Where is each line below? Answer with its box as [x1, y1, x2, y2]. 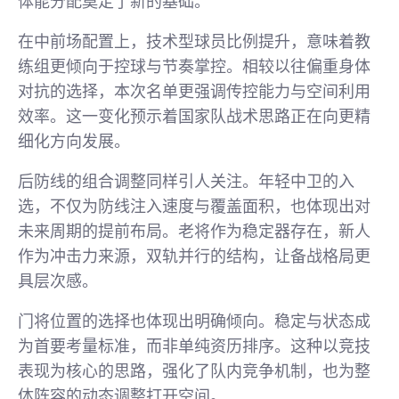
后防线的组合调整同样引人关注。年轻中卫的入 [18, 172, 354, 191]
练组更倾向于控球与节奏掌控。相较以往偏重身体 [18, 57, 370, 77]
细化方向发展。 [18, 132, 130, 151]
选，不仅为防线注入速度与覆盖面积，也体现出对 [18, 197, 370, 216]
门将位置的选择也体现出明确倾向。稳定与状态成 [18, 312, 370, 331]
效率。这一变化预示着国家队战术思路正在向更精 [18, 107, 370, 126]
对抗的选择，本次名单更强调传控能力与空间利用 [18, 82, 370, 102]
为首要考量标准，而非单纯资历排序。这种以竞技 [18, 337, 370, 356]
